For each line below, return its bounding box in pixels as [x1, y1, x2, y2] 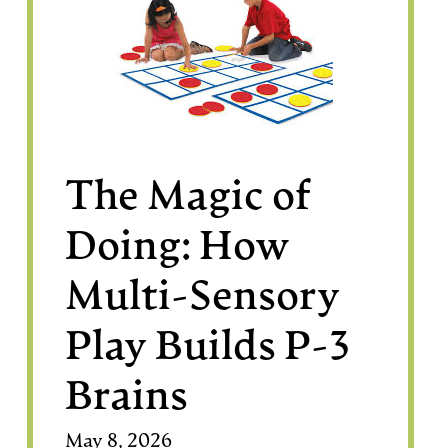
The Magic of [65, 178, 312, 219]
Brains [65, 378, 188, 419]
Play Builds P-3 [65, 328, 350, 369]
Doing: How [65, 228, 290, 269]
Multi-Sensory [65, 278, 340, 319]
